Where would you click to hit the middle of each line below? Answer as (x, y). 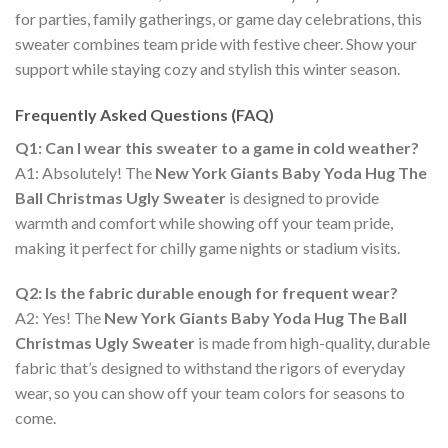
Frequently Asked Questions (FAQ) (144, 114)
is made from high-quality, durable (312, 343)
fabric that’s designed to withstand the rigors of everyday (210, 368)
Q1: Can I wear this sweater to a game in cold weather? (217, 147)
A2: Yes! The (59, 318)
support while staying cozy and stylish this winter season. (207, 68)
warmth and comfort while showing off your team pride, (204, 222)
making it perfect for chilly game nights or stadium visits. (207, 247)
